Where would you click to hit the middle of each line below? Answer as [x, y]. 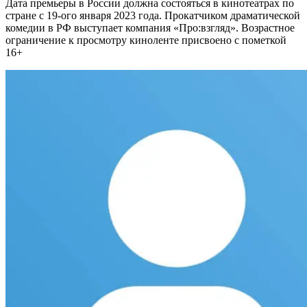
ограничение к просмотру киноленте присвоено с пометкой [146, 40]
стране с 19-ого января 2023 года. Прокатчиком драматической [153, 16]
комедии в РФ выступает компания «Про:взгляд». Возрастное [150, 28]
